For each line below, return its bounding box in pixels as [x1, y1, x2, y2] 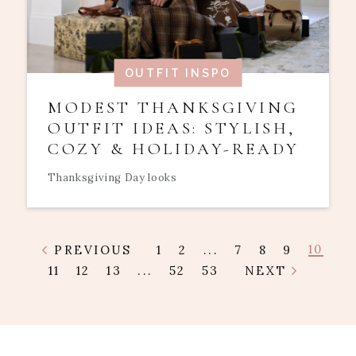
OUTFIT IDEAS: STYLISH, [48, 118, 296, 139]
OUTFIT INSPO [124, 66, 232, 79]
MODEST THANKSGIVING [48, 98, 299, 118]
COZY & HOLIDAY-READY [48, 139, 300, 160]
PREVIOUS [48, 242, 132, 258]
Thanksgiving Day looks [48, 170, 177, 184]
